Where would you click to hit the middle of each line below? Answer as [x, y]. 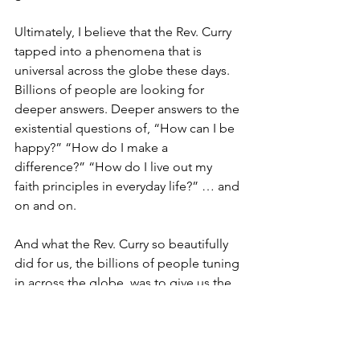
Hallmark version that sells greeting [116, 321]
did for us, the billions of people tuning [129, 264]
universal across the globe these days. [124, 71]
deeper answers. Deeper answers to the [129, 109]
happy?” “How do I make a [93, 148]
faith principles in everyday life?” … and [129, 186]
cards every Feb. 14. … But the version [124, 341]
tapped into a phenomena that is [110, 51]
